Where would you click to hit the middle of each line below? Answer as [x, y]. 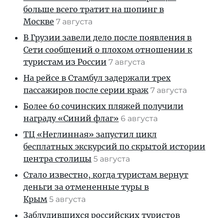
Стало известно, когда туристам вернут [106, 175]
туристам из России [65, 62]
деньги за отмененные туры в [86, 187]
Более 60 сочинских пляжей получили [103, 106]
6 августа [140, 119]
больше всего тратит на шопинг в [94, 9]
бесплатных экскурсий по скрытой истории [114, 147]
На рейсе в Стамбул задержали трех [97, 78]
